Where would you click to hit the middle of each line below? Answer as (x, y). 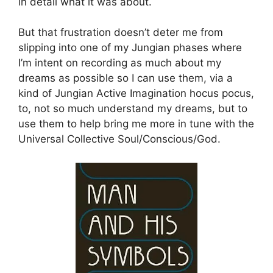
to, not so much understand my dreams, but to (133, 109)
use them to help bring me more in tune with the (136, 124)
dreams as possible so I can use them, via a (126, 78)
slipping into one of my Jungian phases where (130, 48)
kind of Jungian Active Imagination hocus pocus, (136, 94)
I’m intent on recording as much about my (120, 63)
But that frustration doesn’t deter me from (121, 33)
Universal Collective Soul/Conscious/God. (119, 139)
